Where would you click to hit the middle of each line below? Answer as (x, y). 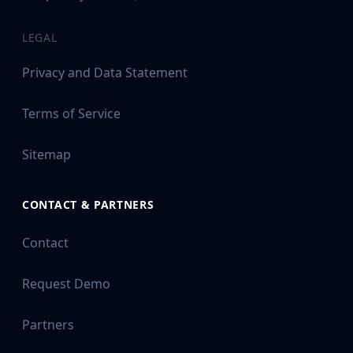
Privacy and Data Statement (105, 72)
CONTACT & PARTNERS (88, 204)
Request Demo (66, 283)
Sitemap (46, 154)
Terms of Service (71, 113)
